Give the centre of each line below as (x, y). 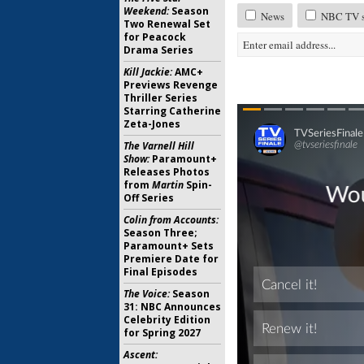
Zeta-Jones (152, 124)
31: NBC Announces (172, 307)
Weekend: (146, 11)
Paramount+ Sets (169, 246)
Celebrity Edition (167, 320)
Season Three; (160, 233)
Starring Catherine (172, 111)
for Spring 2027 (162, 333)
